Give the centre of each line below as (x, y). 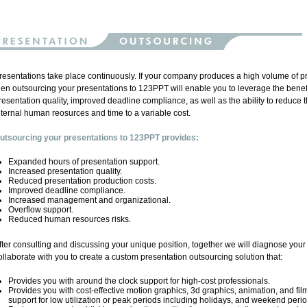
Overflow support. (40, 210)
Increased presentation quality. (65, 171)
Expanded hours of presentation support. (84, 162)
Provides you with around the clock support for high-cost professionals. (139, 281)
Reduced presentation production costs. (82, 181)
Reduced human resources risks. (69, 219)
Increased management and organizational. (89, 200)
